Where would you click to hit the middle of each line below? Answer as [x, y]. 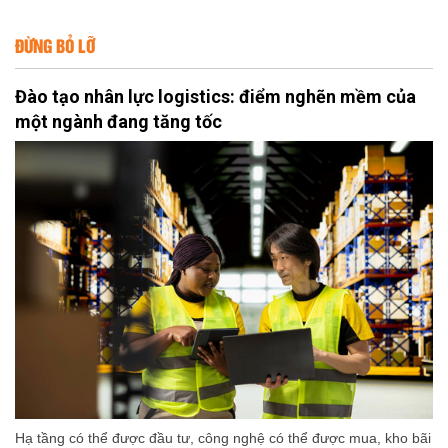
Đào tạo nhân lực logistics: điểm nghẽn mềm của [215, 96]
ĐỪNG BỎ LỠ [55, 44]
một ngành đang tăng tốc [118, 121]
